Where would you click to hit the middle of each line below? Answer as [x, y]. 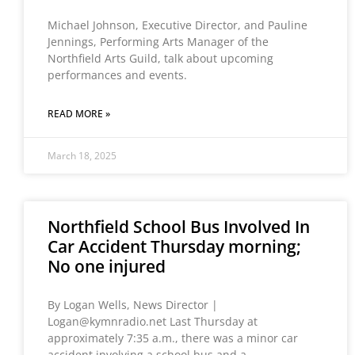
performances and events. [117, 75]
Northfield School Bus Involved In [179, 227]
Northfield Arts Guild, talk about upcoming [160, 58]
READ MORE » [79, 114]
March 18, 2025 [82, 156]
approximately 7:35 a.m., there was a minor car [173, 338]
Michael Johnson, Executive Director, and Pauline [177, 25]
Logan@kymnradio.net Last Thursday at [153, 321]
